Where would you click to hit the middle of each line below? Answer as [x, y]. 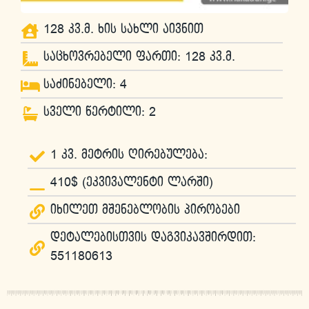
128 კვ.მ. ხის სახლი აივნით [123, 30]
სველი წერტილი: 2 [99, 112]
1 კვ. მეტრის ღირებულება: [129, 155]
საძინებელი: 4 [85, 85]
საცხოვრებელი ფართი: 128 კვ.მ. [139, 57]
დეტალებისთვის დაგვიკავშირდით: [153, 238]
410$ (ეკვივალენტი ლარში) [131, 183]
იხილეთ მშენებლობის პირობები [145, 210]
